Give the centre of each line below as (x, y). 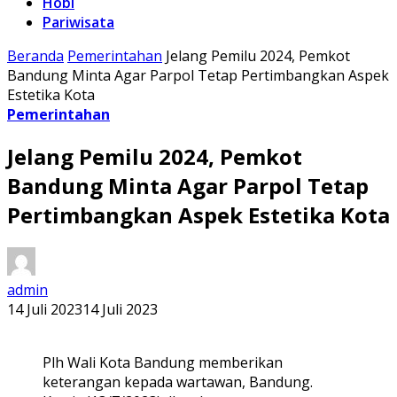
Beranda (35, 56)
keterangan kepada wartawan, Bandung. (178, 381)
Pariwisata (78, 22)
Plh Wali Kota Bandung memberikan (163, 362)
